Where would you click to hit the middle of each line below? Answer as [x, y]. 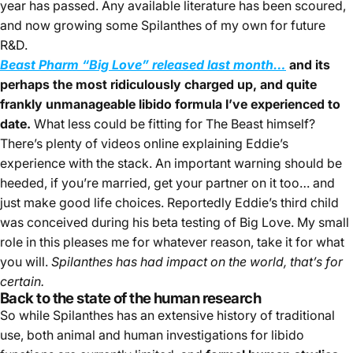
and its [310, 64]
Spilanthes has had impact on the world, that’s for [197, 261]
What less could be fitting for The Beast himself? [173, 123]
